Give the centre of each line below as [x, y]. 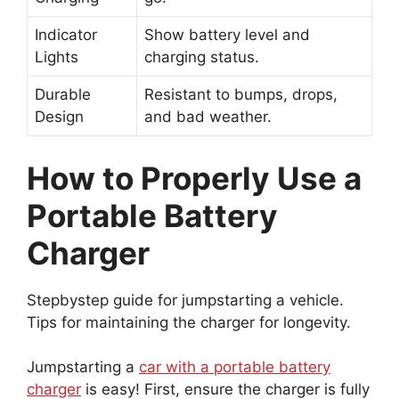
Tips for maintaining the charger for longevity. [189, 322]
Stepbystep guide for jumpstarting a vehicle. [185, 300]
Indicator [66, 35]
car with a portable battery [235, 367]
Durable [63, 95]
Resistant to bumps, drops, [241, 95]
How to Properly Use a [194, 178]
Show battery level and [227, 35]
